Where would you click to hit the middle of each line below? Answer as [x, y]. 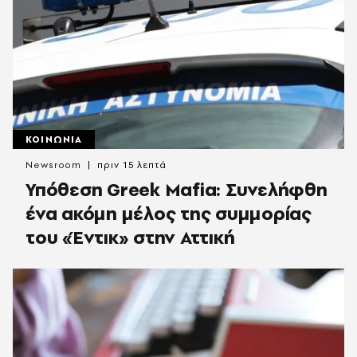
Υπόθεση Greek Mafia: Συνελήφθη [177, 190]
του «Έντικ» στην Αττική [130, 237]
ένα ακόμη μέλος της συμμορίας [169, 214]
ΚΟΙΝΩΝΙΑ [54, 140]
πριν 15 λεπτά [132, 165]
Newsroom [54, 165]
